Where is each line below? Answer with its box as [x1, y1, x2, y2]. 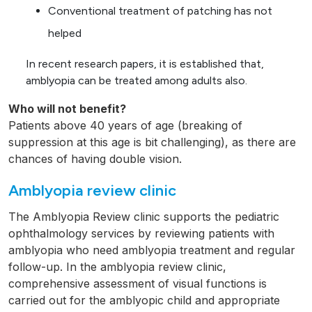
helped [48, 26, 81, 40]
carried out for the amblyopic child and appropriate [8, 293, 280, 308]
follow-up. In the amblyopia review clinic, [8, 260, 226, 274]
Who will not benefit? [8, 102, 126, 116]
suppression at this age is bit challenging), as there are [8, 135, 296, 150]
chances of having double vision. [8, 152, 182, 166]
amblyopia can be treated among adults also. [26, 74, 247, 88]
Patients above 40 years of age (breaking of [8, 118, 242, 133]
